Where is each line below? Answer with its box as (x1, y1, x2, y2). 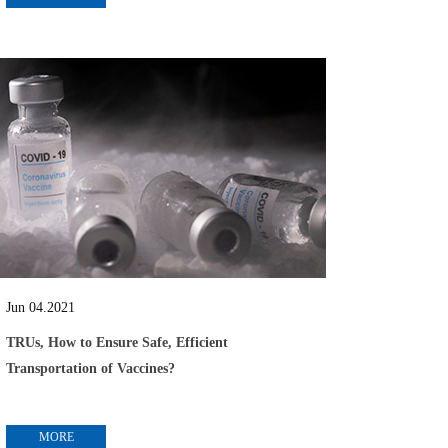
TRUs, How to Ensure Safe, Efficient (6, 335, 228, 350)
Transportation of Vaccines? (6, 361, 175, 376)
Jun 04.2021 (6, 300, 75, 315)
